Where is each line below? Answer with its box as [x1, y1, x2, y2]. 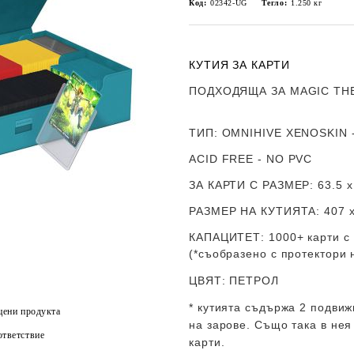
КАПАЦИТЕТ [189, 231, 262, 243]
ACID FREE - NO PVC [189, 153, 313, 165]
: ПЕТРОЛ [221, 274, 279, 287]
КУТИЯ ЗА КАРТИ [189, 58, 290, 71]
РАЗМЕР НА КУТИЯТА [189, 205, 317, 217]
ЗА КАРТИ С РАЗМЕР [189, 179, 311, 191]
